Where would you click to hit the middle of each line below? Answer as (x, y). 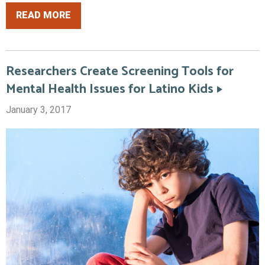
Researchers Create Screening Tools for (120, 71)
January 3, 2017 (38, 109)
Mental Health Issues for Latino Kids (110, 89)
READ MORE (43, 15)
